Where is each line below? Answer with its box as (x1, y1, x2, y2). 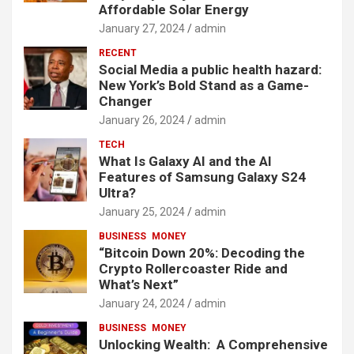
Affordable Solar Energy (99, 2, 249, 18)
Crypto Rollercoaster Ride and (99, 261, 288, 277)
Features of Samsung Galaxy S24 (99, 169, 306, 186)
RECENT (99, 47, 137, 59)
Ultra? (99, 185, 136, 201)
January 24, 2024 (99, 297, 185, 311)
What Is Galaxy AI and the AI (99, 153, 272, 170)
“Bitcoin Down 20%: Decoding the (99, 245, 305, 262)
